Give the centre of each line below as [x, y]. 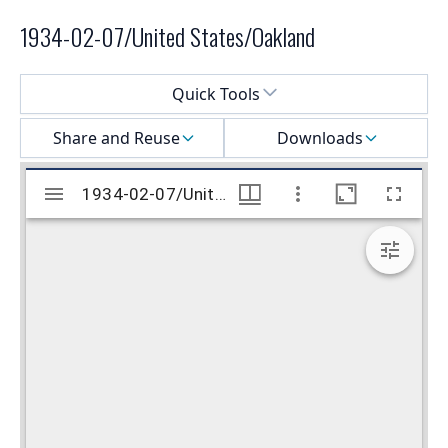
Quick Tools [216, 94]
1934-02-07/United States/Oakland [167, 36]
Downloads [320, 138]
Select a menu [72, 85]
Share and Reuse [116, 138]
